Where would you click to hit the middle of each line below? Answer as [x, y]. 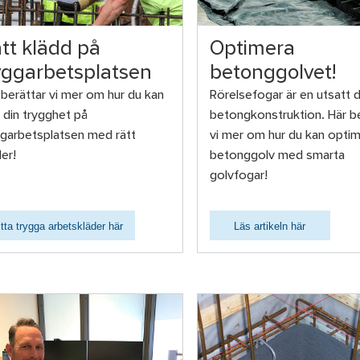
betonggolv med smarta [277, 155]
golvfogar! [238, 176]
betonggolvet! [272, 74]
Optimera [252, 49]
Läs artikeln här [270, 226]
